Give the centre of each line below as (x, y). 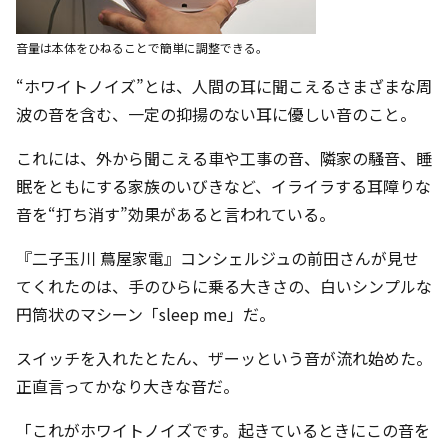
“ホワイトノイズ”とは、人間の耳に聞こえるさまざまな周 (224, 86)
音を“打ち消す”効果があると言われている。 (175, 214)
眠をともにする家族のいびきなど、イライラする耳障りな (223, 186)
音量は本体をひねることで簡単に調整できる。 (142, 48)
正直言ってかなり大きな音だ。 (127, 386)
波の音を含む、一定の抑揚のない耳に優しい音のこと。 (216, 114)
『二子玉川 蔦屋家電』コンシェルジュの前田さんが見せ (217, 258)
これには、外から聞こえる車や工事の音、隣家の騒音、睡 (224, 158)
